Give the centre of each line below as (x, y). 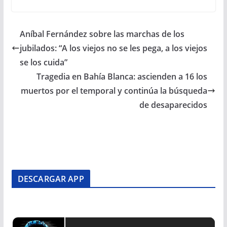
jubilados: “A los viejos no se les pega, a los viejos (113, 48)
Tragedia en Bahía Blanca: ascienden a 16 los (122, 77)
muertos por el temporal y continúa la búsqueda (114, 91)
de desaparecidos (174, 105)
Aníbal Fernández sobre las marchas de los (102, 34)
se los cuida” (43, 62)
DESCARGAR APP (51, 179)
